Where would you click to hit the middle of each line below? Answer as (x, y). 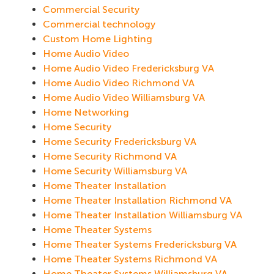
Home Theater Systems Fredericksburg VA (140, 244)
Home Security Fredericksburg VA (120, 141)
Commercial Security (91, 9)
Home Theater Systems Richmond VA (130, 259)
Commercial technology (99, 24)
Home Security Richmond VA (110, 156)
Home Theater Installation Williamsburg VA (143, 215)
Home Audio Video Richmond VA (119, 83)
